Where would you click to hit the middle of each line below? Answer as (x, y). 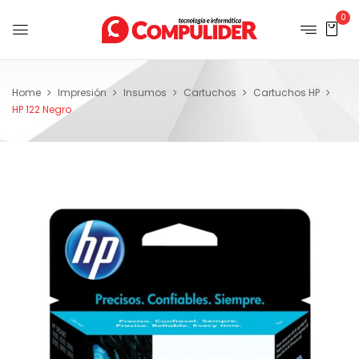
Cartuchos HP (286, 93)
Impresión (82, 93)
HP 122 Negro (42, 109)
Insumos (145, 93)
